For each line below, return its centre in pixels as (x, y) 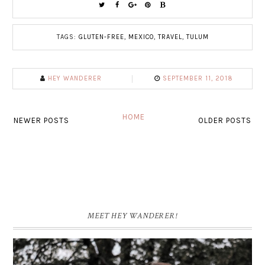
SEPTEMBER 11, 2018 (198, 79)
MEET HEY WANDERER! (132, 216)
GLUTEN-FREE (101, 37)
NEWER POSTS (41, 121)
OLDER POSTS (225, 121)
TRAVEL (170, 37)
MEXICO (141, 37)
